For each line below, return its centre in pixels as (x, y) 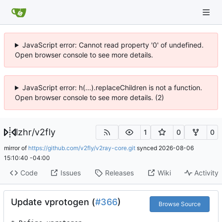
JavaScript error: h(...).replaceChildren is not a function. (112, 87)
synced (147, 148)
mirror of (16, 148)
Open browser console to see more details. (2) (89, 97)
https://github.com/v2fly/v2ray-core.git (82, 148)
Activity (207, 173)
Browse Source (179, 204)
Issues (70, 173)
